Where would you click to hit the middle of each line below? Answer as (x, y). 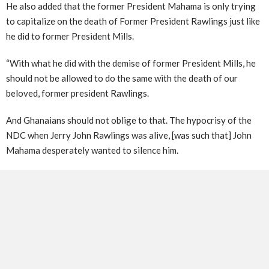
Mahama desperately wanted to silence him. (92, 150)
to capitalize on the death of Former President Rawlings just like (133, 21)
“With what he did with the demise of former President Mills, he (131, 63)
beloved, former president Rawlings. (77, 93)
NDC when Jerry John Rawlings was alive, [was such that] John (129, 135)
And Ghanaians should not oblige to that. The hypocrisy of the (129, 120)
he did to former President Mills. (70, 36)
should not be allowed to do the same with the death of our (122, 78)
